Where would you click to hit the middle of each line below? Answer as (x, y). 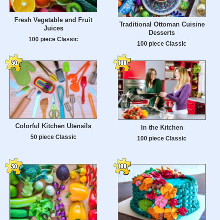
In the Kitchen (162, 128)
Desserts (162, 33)
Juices (53, 28)
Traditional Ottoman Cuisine (162, 25)
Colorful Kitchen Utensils (53, 126)
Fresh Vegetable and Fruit (53, 20)
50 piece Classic (53, 137)
